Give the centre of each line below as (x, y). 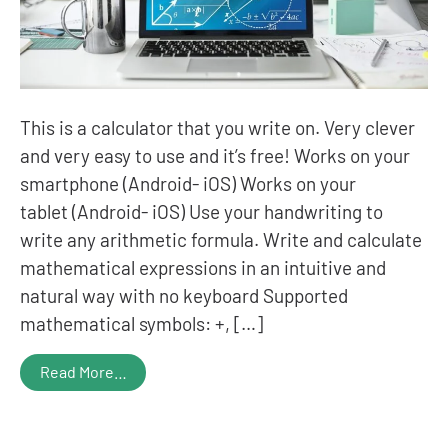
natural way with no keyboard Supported (184, 295)
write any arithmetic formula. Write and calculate (221, 239)
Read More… (83, 371)
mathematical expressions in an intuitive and (203, 267)
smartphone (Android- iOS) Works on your (188, 183)
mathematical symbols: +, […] (141, 323)
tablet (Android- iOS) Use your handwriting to (201, 211)
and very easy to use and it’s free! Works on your (215, 155)
